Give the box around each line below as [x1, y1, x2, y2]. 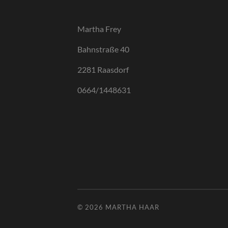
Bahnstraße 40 [77, 44, 129, 54]
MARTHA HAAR [105, 203, 159, 211]
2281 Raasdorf [77, 65, 129, 75]
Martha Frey [77, 24, 121, 34]
